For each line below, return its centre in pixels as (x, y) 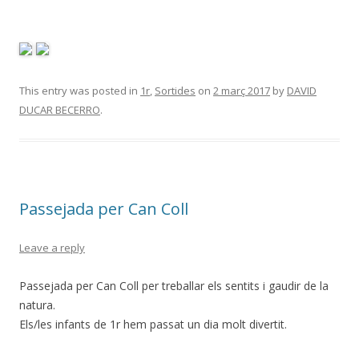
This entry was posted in (80, 91)
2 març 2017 (242, 91)
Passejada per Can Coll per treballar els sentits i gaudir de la (174, 286)
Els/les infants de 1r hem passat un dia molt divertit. (153, 325)
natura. (37, 305)
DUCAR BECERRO (60, 110)
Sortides (175, 91)
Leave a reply (52, 248)
